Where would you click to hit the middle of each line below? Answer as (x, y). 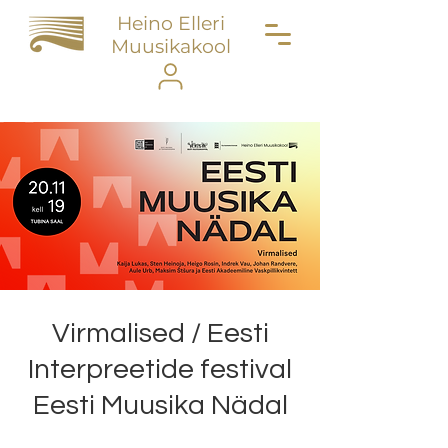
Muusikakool (170, 46)
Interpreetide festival (160, 369)
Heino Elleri (170, 23)
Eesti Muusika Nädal (160, 405)
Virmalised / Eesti (160, 333)
